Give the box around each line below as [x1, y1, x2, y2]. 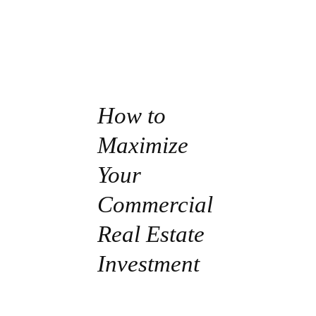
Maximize [97, 133, 188, 159]
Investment [97, 251, 200, 277]
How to [97, 103, 166, 129]
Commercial [97, 192, 213, 218]
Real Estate [97, 221, 205, 248]
